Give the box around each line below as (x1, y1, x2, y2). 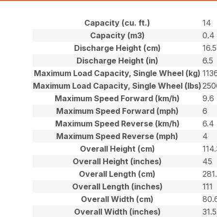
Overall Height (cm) (79, 143, 155, 154)
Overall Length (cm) (79, 169, 156, 179)
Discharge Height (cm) (74, 43, 161, 53)
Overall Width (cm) (81, 194, 154, 204)
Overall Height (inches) (73, 156, 162, 166)
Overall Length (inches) (72, 181, 163, 191)
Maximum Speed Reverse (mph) (56, 131, 179, 141)
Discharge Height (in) (76, 55, 158, 65)
